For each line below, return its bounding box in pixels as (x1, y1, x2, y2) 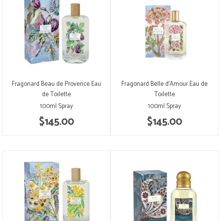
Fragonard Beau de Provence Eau (12, 78, 101, 89)
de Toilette (42, 89, 71, 100)
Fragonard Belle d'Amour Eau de (121, 78, 208, 89)
